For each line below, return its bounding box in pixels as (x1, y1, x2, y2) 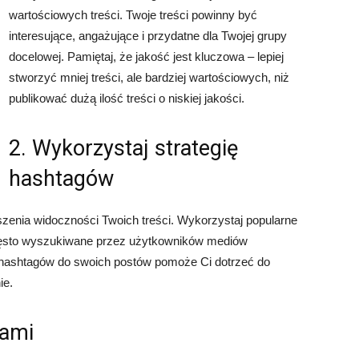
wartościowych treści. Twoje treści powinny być (9, 8, 257, 22)
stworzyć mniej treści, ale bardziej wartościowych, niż (9, 71, 289, 84)
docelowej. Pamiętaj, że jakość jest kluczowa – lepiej (9, 50, 284, 63)
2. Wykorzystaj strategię (9, 135, 238, 161)
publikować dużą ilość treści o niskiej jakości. (9, 91, 244, 105)
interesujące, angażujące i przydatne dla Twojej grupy (9, 29, 287, 42)
